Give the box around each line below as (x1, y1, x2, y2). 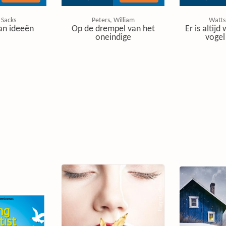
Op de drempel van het (71, 24, 155, 34)
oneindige (95, 33, 131, 42)
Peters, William (91, 17, 135, 24)
